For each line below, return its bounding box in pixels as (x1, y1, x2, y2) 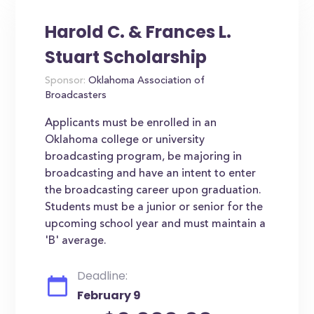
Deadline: (77, 268, 128, 284)
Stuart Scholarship (45, 46, 207, 69)
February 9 (77, 287, 142, 303)
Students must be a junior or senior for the (45, 202, 264, 213)
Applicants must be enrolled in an (45, 118, 217, 129)
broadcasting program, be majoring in (45, 151, 243, 163)
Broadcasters (45, 91, 107, 101)
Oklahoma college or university (45, 135, 205, 146)
